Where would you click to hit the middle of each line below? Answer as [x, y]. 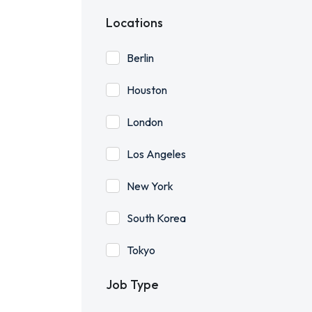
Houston [147, 90]
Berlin [140, 58]
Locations [134, 23]
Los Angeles [156, 154]
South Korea [156, 218]
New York [150, 186]
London [145, 122]
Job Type [132, 284]
